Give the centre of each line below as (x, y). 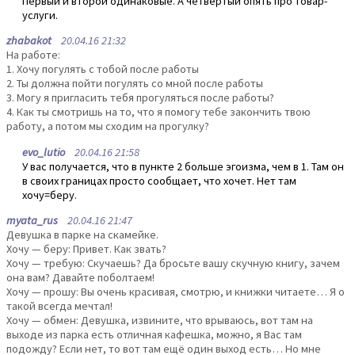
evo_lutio (44, 152)
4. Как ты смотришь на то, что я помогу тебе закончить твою (158, 112)
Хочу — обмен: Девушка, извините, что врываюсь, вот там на (160, 321)
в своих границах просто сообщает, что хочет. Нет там (159, 180)
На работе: (33, 55)
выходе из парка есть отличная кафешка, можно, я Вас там (154, 335)
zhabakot (29, 41)
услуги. (40, 15)
